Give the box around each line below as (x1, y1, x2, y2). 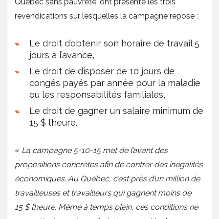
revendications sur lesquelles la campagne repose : (15, 11, 198, 21)
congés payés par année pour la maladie (29, 78, 200, 88)
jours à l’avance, (29, 50, 94, 61)
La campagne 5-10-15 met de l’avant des (22, 146, 168, 155)
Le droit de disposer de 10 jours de (29, 66, 175, 77)
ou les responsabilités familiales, (29, 89, 165, 100)
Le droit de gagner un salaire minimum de (29, 106, 203, 116)
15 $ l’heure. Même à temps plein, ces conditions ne (15, 202, 198, 212)
